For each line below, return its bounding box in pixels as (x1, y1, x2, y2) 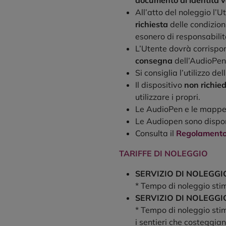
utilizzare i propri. (135, 92, 200, 102)
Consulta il (135, 128, 176, 139)
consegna (135, 55, 173, 66)
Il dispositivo (135, 80, 184, 90)
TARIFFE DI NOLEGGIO (119, 148, 208, 159)
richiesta (135, 19, 168, 30)
